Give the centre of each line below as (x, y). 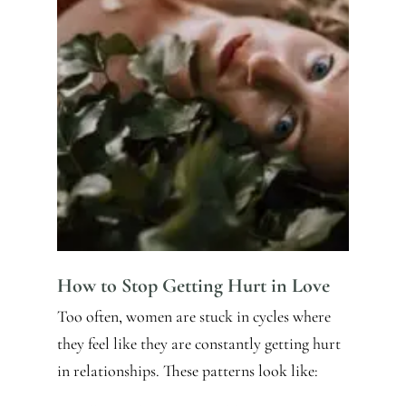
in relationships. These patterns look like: (187, 371)
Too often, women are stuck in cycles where (193, 317)
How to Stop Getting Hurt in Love (193, 286)
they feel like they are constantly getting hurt (198, 344)
